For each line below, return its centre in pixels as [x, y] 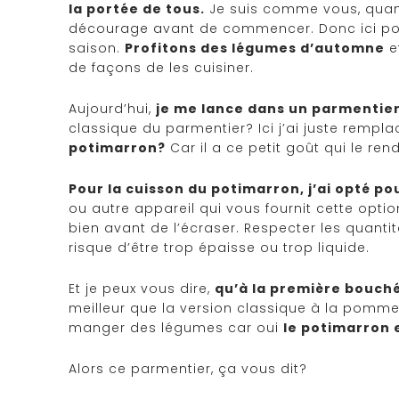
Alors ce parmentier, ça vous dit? [188, 368]
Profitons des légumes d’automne [255, 48]
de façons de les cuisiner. [161, 67]
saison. [97, 48]
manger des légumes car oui [176, 327]
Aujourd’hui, [112, 108]
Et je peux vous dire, [142, 288]
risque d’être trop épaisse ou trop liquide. [219, 247]
